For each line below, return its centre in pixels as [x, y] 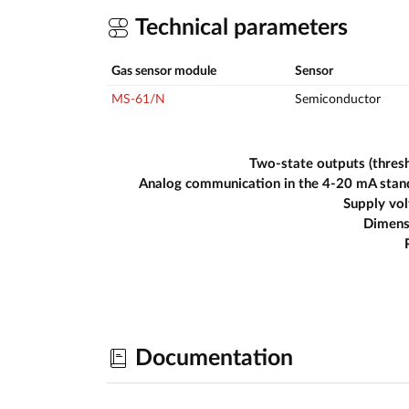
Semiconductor [338, 100]
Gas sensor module [164, 72]
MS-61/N [138, 100]
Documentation [211, 358]
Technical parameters [239, 27]
